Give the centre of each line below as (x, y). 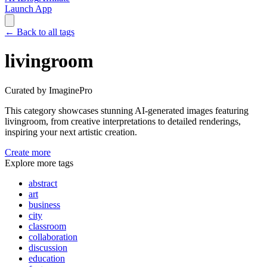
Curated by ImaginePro (49, 90)
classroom (47, 226)
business (44, 204)
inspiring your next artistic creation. (71, 132)
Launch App (28, 9)
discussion (48, 247)
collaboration (53, 237)
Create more (28, 152)
